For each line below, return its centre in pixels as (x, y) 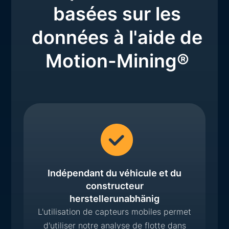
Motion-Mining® (117, 61)
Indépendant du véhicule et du (114, 173)
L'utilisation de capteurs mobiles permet (114, 211)
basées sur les (117, 14)
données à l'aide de (117, 37)
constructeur (114, 186)
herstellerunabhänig (114, 198)
